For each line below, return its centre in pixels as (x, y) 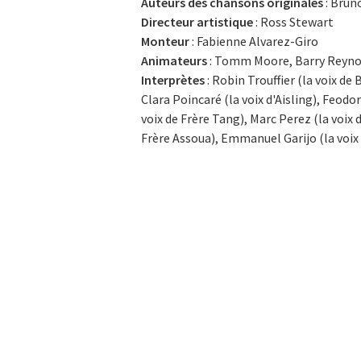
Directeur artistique (197, 21)
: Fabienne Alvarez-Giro (254, 41)
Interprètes (173, 79)
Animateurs (174, 60)
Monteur (165, 41)
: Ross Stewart (293, 21)
